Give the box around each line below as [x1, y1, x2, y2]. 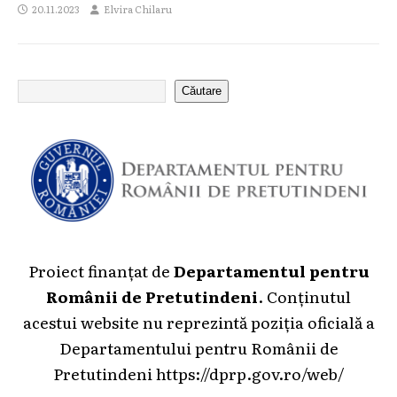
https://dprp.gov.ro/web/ [156, 361, 344, 385]
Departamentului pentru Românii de [58, 335, 339, 359]
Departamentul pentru [173, 258, 370, 282]
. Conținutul [258, 284, 351, 307]
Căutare [182, 84, 222, 98]
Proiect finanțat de [27, 258, 174, 282]
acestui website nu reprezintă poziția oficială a [22, 309, 375, 333]
